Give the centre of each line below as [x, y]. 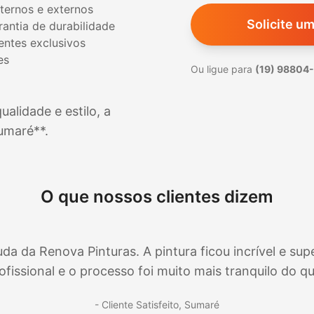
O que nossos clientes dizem [157, 197]
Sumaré [202, 305]
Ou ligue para [223, 69]
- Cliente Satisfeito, [139, 305]
